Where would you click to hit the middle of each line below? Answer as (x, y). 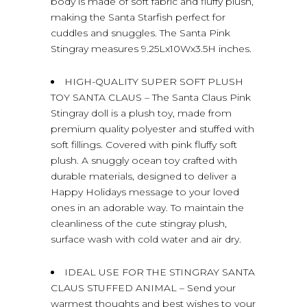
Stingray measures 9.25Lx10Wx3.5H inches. (151, 48)
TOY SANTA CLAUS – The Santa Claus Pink (151, 97)
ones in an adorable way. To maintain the (147, 207)
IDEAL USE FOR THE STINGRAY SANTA (160, 272)
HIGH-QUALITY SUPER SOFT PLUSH (154, 81)
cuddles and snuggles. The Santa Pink (140, 33)
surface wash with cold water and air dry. (146, 239)
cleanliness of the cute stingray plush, (139, 223)
